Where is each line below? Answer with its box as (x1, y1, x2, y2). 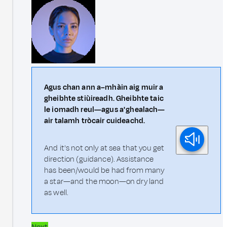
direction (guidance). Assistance (44, 154, 154, 165)
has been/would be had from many (44, 165, 165, 176)
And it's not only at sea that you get (44, 143, 165, 154)
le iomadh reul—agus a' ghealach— (44, 104, 165, 116)
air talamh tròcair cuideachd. (44, 116, 145, 127)
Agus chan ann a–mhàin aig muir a (44, 82, 164, 93)
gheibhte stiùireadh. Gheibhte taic (44, 93, 164, 104)
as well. (44, 187, 69, 199)
